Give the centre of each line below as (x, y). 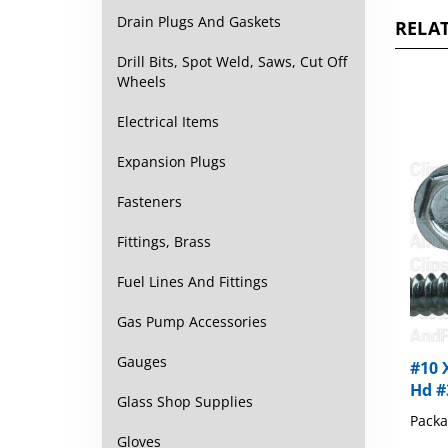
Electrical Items (168, 121)
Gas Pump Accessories (192, 321)
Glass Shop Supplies (185, 401)
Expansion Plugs (171, 161)
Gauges (142, 361)
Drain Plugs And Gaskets (199, 21)
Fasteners (149, 201)
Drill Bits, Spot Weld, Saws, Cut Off (232, 61)
